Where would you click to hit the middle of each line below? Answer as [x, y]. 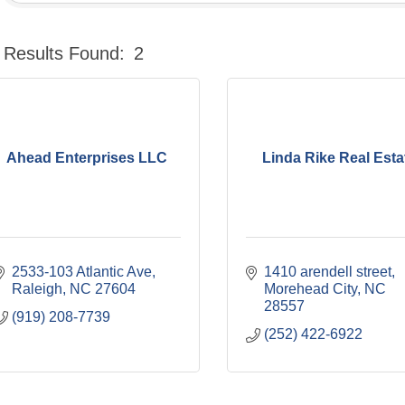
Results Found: [64, 53]
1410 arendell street [327, 272]
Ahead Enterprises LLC [87, 158]
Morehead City [310, 289]
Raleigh [37, 289]
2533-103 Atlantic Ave [81, 272]
